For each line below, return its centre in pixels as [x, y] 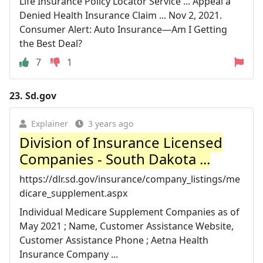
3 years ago [111, 123]
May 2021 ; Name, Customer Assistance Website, [127, 226]
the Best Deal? [51, 43]
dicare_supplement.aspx [73, 193]
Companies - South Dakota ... [115, 159]
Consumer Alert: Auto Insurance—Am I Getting [123, 29]
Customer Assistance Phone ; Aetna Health [114, 240]
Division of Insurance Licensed [121, 142]
